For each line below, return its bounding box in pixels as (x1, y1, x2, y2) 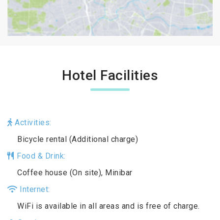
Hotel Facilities (62, 67, 158, 83)
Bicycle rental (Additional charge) (17, 134, 138, 144)
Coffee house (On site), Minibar (17, 167, 133, 177)
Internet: (17, 184, 50, 194)
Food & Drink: (14, 151, 66, 161)
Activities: (12, 117, 52, 127)
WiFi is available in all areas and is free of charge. (17, 201, 200, 211)
